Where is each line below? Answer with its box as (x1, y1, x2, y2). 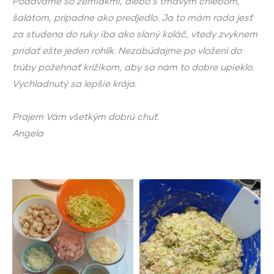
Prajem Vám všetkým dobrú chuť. (12, 110, 159, 122)
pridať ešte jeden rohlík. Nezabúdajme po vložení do (12, 44, 242, 56)
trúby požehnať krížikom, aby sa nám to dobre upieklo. (12, 61, 254, 72)
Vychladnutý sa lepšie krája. (12, 77, 136, 89)
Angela (12, 127, 43, 138)
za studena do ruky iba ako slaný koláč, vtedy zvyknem (12, 28, 257, 39)
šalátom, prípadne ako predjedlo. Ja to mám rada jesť (12, 11, 253, 23)
